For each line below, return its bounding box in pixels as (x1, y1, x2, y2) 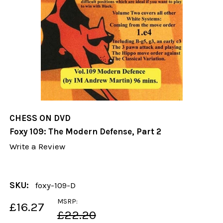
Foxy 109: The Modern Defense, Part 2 (9, 126, 162, 137)
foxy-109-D (35, 180, 76, 190)
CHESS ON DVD (9, 113, 71, 123)
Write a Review (9, 141, 66, 152)
